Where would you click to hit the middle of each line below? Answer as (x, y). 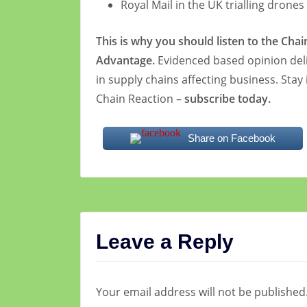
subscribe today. (228, 99)
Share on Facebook (231, 138)
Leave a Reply (165, 242)
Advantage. (125, 61)
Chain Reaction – (140, 99)
